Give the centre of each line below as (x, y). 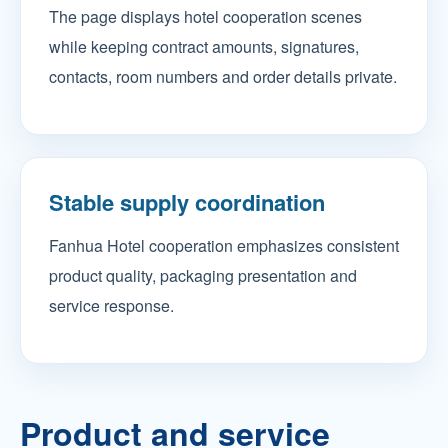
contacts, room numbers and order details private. (223, 76)
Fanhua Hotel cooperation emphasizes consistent (224, 245)
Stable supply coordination (187, 202)
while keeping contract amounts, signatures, (204, 46)
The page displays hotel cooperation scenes (205, 16)
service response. (111, 305)
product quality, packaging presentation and (203, 275)
